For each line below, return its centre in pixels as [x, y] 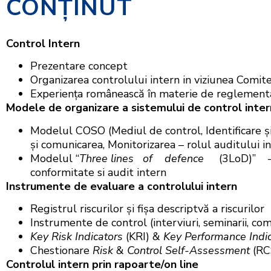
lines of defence [157, 158]
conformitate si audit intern [98, 172]
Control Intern [43, 43]
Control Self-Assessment [188, 250]
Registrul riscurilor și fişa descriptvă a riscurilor [147, 208]
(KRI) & [143, 236]
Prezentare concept [79, 66]
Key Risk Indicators [77, 236]
